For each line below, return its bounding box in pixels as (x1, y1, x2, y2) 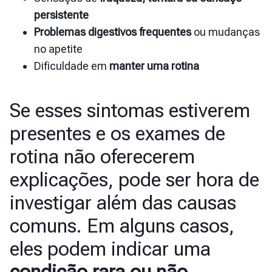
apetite (46, 42, 83, 56)
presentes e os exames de (10, 122, 225, 146)
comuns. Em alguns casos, (10, 214, 234, 238)
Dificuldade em (34, 59, 109, 73)
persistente (34, 8, 89, 22)
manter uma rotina (109, 59, 199, 73)
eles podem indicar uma (10, 237, 211, 261)
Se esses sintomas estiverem (10, 99, 250, 123)
